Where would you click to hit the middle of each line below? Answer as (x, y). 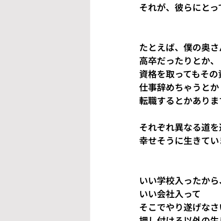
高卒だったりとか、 (179, 60)
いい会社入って (170, 193)
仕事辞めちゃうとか (179, 87)
